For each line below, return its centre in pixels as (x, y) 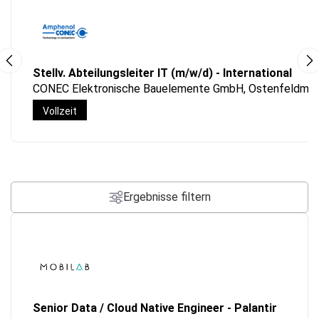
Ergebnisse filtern (167, 197)
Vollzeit (60, 111)
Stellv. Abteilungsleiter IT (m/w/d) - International (162, 73)
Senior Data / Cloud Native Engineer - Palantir (155, 308)
